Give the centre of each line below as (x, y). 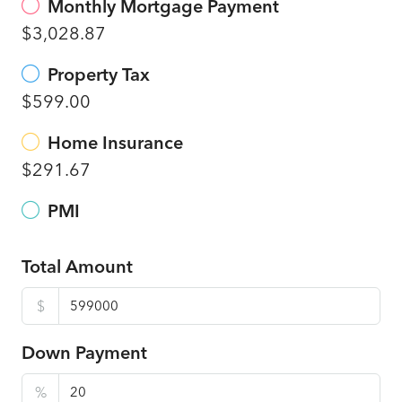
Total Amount (77, 266)
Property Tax (99, 74)
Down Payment (84, 352)
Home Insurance (115, 142)
